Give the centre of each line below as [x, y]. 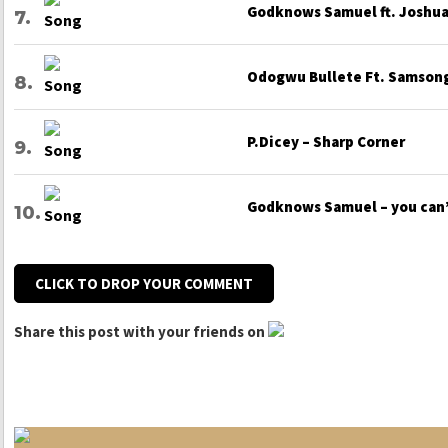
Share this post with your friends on [139, 332]
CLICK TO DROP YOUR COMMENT [144, 284]
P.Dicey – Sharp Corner [325, 142]
